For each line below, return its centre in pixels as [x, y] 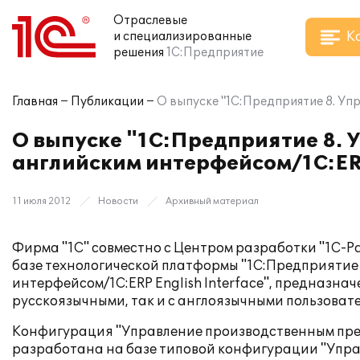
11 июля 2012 [41, 201]
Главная [35, 102]
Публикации [107, 102]
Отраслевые [150, 20]
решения [139, 53]
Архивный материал [212, 201]
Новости [118, 201]
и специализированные [182, 37]
